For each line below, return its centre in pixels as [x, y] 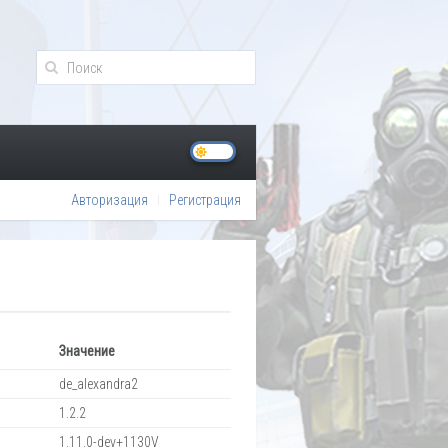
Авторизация [109, 200]
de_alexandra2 [98, 384]
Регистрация [205, 200]
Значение [87, 351]
